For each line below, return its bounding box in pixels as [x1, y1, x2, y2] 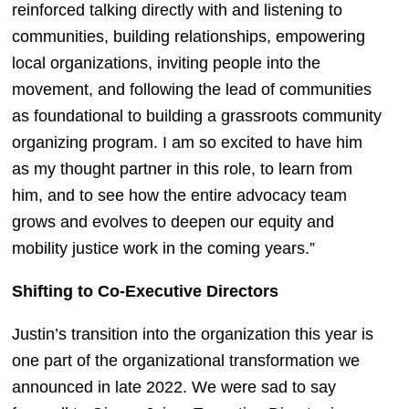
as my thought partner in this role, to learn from [11, 159, 352, 178]
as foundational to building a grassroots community [11, 106, 382, 125]
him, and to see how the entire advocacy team [11, 185, 347, 204]
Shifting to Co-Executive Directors [11, 281, 278, 300]
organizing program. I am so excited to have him [11, 132, 362, 152]
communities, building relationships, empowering [11, 26, 365, 46]
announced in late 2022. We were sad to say [11, 377, 336, 396]
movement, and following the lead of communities [11, 79, 372, 99]
